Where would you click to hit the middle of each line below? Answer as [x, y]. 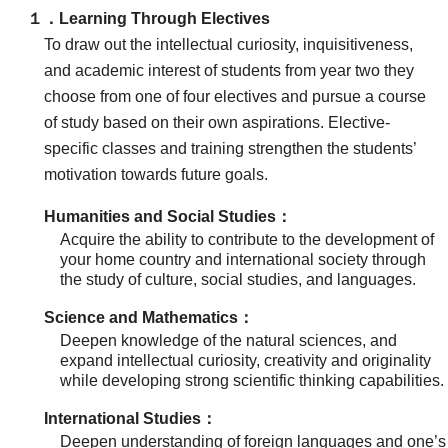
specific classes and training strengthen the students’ [229, 149]
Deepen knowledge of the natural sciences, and [229, 341]
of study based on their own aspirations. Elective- [216, 123]
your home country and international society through [243, 260]
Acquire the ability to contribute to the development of [247, 240]
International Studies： [130, 419]
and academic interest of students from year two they [228, 71]
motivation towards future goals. [155, 175]
